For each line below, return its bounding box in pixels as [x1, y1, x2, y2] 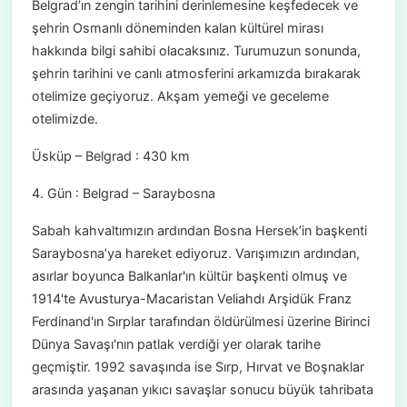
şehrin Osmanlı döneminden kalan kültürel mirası [31, 20, 323, 36]
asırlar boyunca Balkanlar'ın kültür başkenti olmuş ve [31, 268, 347, 284]
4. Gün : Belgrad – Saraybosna [31, 185, 215, 202]
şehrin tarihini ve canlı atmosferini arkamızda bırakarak [31, 65, 361, 82]
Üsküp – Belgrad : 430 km [31, 148, 190, 164]
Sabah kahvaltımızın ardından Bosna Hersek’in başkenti [31, 223, 367, 239]
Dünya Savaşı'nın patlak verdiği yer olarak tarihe [31, 336, 321, 352]
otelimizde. [31, 111, 98, 127]
